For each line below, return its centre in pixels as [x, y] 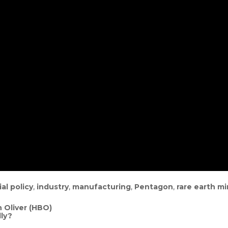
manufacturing [102, 187]
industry [53, 187]
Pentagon [154, 187]
